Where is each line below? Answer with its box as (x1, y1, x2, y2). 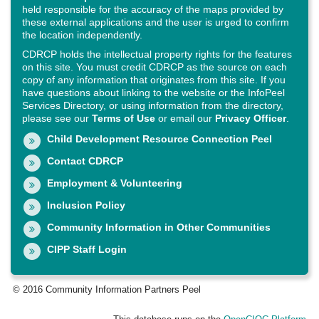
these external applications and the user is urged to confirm (22, 16, 289, 28)
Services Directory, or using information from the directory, (22, 100, 283, 112)
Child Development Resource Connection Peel (47, 133, 272, 145)
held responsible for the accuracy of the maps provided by (22, 4, 283, 16)
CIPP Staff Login (47, 244, 127, 256)
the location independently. (22, 29, 142, 41)
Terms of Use (92, 113, 155, 125)
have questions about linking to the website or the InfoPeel (22, 87, 285, 99)
